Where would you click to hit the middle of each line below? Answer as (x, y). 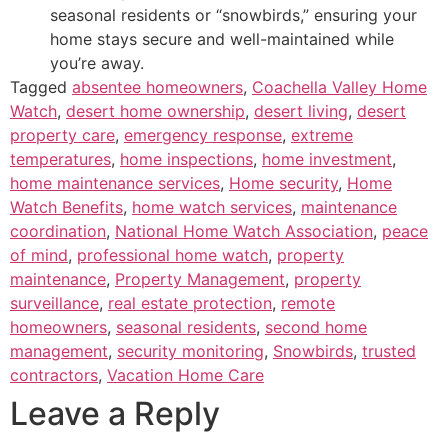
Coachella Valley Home (339, 86)
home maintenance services (115, 182)
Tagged (41, 86)
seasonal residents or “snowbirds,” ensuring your (233, 14)
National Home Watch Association (244, 230)
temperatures (60, 158)
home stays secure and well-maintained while (222, 38)
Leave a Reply (115, 413)
